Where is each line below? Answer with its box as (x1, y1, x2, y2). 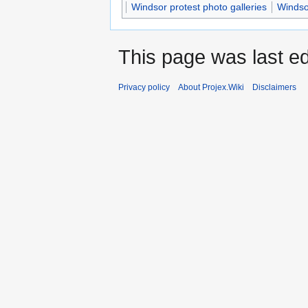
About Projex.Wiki (178, 82, 244, 92)
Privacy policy (118, 82, 170, 92)
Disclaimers (252, 82, 296, 92)
